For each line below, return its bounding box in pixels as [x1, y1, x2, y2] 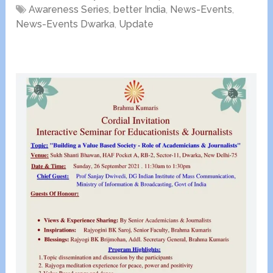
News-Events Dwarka [16, 18, 115, 30]
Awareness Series [29, 4, 110, 16]
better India [113, 4, 166, 16]
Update [119, 18, 154, 30]
